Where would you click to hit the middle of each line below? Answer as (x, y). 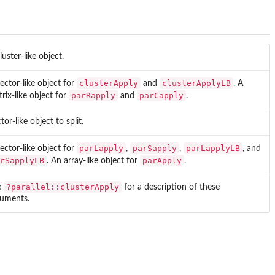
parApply (162, 160)
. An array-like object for (93, 161)
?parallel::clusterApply (63, 187)
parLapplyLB (213, 148)
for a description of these (171, 187)
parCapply (161, 95)
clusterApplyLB (196, 83)
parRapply (93, 95)
